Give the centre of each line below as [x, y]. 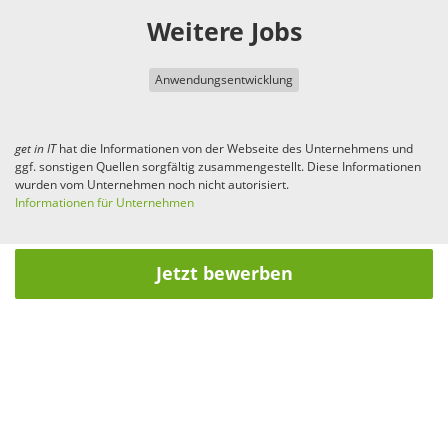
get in [31, 149]
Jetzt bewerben [224, 274]
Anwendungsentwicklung [224, 80]
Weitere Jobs [224, 33]
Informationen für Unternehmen [104, 203]
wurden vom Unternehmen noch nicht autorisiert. [152, 185]
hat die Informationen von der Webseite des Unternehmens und [234, 149]
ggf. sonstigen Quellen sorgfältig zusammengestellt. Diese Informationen [218, 167]
